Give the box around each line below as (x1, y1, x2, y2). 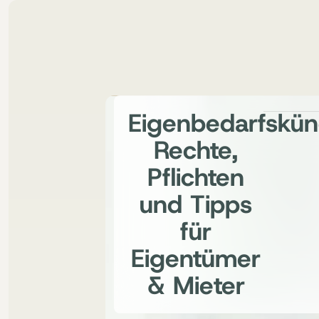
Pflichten (147, 160, 244, 194)
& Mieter (147, 268, 245, 303)
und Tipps (140, 187, 252, 221)
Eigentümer (131, 241, 261, 276)
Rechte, (154, 133, 238, 167)
